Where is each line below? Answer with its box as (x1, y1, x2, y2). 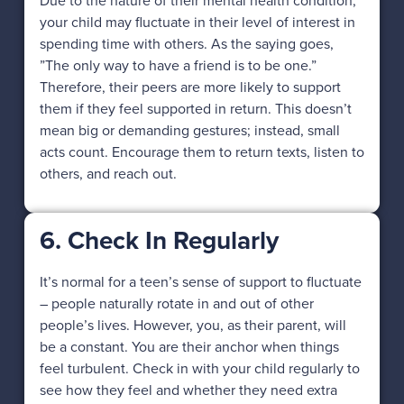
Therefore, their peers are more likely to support (39, 76, 341, 97)
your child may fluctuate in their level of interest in (39, 11, 355, 32)
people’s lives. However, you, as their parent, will (39, 314, 346, 335)
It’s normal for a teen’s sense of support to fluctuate (39, 271, 362, 292)
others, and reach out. (39, 162, 177, 184)
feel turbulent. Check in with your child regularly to (39, 357, 360, 379)
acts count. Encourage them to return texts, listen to (39, 141, 364, 162)
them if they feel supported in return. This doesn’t (39, 97, 352, 119)
